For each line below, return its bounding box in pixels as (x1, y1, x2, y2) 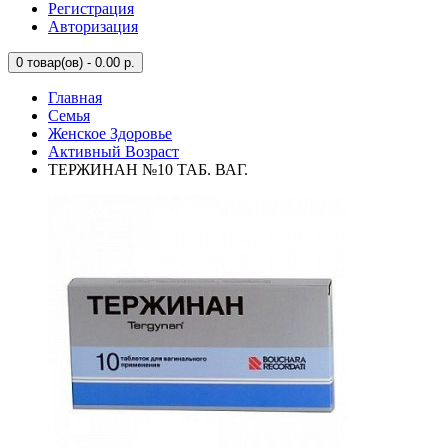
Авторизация (48, 18, 138, 35)
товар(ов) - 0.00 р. (23, 55, 135, 70)
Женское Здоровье (48, 125, 172, 142)
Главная (48, 89, 102, 106)
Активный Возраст (48, 143, 179, 160)
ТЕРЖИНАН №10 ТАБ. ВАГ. (48, 161, 248, 178)
